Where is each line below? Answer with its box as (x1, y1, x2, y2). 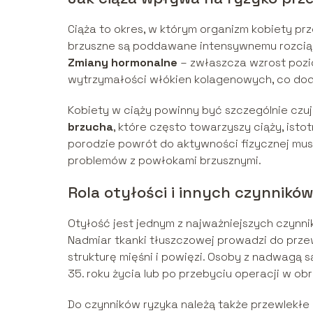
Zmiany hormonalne (68, 54, 177, 70)
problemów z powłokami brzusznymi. (68, 152, 261, 168)
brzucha (68, 119, 113, 134)
